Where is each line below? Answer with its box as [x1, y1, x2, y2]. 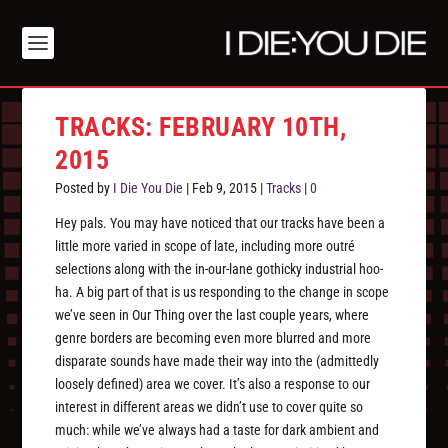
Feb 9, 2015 [192, 180, 258, 197]
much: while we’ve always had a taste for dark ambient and [55, 422, 380, 439]
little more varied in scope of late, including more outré [55, 238, 356, 255]
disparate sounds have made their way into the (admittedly [55, 353, 380, 370]
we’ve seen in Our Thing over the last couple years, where [55, 307, 370, 324]
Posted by [55, 180, 114, 197]
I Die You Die [113, 180, 184, 197]
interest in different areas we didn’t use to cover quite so [55, 399, 364, 416]
